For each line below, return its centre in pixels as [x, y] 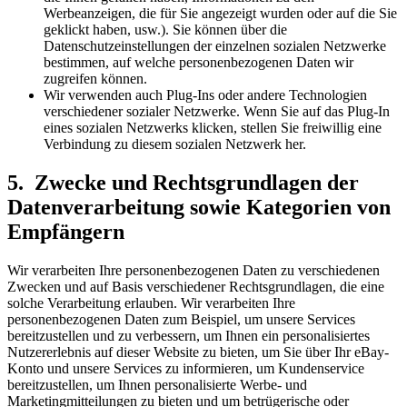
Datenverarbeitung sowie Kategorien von [199, 207]
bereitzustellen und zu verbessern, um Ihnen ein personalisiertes [189, 335]
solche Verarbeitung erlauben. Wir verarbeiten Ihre [151, 303]
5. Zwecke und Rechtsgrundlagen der [183, 182]
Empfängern [66, 231]
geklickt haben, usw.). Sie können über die [165, 29]
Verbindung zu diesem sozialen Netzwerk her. [175, 144]
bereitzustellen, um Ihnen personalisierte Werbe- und [157, 384]
